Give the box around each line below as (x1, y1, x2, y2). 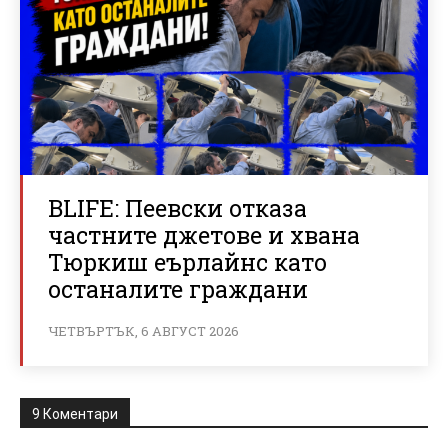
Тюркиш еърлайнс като (48, 246, 327, 277)
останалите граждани (48, 273, 308, 304)
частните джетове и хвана (48, 219, 360, 250)
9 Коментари (32, 405, 118, 422)
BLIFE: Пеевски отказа (48, 192, 307, 223)
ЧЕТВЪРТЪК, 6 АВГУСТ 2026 (48, 321, 239, 340)
